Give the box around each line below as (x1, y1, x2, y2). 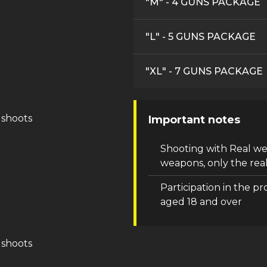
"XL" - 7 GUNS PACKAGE (145, 65, 263, 77)
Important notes (148, 113, 240, 126)
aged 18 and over (160, 196, 242, 207)
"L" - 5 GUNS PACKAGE (145, 30, 256, 42)
